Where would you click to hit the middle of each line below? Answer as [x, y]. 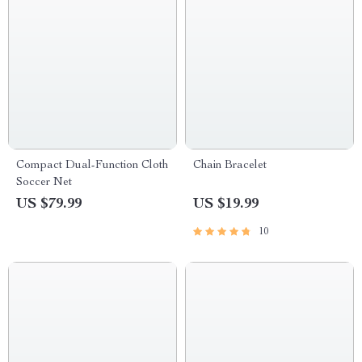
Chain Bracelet [230, 166]
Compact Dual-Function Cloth [92, 166]
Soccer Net [44, 183]
